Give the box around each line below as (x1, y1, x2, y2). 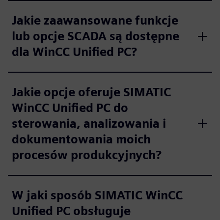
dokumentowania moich (12, 132, 151, 146)
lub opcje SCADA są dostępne (12, 28, 179, 43)
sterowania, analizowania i (12, 116, 166, 131)
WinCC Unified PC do (12, 100, 128, 115)
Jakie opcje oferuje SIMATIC (12, 84, 171, 99)
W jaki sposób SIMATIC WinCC (12, 188, 183, 202)
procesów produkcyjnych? (12, 147, 162, 162)
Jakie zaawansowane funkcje (12, 13, 178, 27)
